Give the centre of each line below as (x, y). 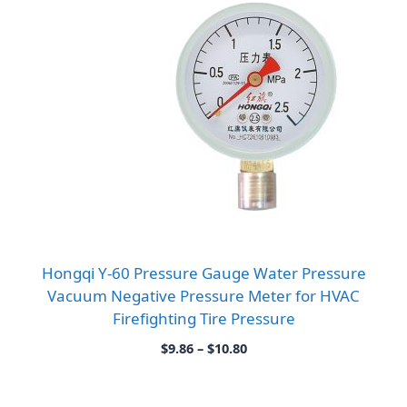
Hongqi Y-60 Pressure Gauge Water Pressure (203, 273)
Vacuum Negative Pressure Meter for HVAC (203, 295)
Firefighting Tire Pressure (203, 318)
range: (268, 366)
